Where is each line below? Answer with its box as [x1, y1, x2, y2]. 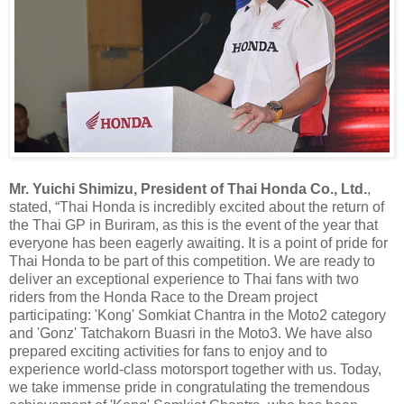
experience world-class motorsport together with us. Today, [9, 361, 381, 377]
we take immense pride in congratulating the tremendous [9, 379, 370, 395]
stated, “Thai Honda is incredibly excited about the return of [9, 198, 384, 215]
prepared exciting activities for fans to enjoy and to [9, 343, 327, 359]
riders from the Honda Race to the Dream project [9, 289, 317, 305]
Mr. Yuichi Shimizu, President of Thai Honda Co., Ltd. [9, 180, 367, 197]
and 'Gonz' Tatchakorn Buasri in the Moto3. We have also [9, 325, 372, 341]
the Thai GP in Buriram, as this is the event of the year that [9, 216, 378, 233]
